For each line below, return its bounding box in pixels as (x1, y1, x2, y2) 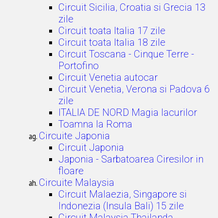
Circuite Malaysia (39, 177, 114, 188)
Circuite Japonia (39, 130, 110, 142)
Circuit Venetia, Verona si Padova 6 (58, 83, 210, 95)
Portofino (58, 60, 99, 72)
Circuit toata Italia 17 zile (58, 25, 165, 36)
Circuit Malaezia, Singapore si (58, 188, 187, 200)
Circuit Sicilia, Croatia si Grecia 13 (58, 1, 205, 13)
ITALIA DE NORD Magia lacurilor (58, 107, 197, 118)
